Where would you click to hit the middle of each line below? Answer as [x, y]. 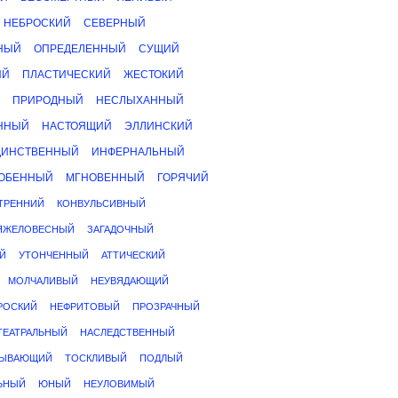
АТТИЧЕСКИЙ [133, 255]
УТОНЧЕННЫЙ [54, 255]
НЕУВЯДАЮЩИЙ [130, 281]
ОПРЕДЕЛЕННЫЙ [80, 49]
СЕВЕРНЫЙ [115, 23]
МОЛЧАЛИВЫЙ [43, 281]
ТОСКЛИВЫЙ [96, 358]
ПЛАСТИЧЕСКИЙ [67, 75]
